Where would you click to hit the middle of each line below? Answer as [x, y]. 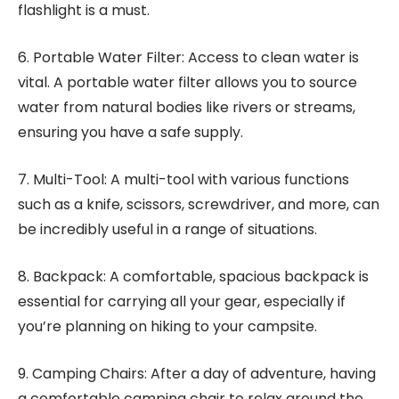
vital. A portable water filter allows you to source [187, 82]
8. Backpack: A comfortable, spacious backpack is [193, 277]
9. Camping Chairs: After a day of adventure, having [197, 374]
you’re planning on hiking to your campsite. [167, 326]
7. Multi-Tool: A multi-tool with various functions [183, 179]
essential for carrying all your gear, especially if [182, 301]
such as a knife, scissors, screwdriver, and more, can [199, 204]
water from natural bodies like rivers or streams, [187, 107]
